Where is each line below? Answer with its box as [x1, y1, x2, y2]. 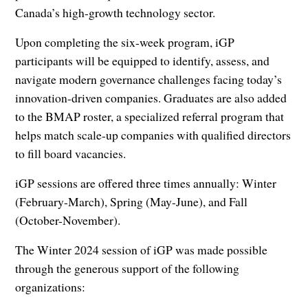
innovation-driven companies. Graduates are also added [15, 89, 287, 107]
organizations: [15, 278, 86, 296]
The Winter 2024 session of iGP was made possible [15, 241, 268, 258]
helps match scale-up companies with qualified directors [15, 126, 291, 144]
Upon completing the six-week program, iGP [15, 34, 235, 51]
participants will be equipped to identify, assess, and [15, 52, 270, 69]
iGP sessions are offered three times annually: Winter [15, 175, 277, 192]
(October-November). [15, 212, 121, 229]
